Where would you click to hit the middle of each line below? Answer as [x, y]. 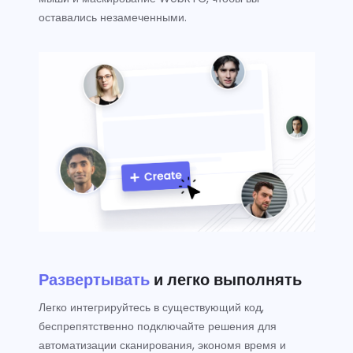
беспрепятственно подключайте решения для [157, 326]
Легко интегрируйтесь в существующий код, [151, 307]
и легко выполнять [227, 280]
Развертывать [94, 280]
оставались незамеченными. [112, 17]
